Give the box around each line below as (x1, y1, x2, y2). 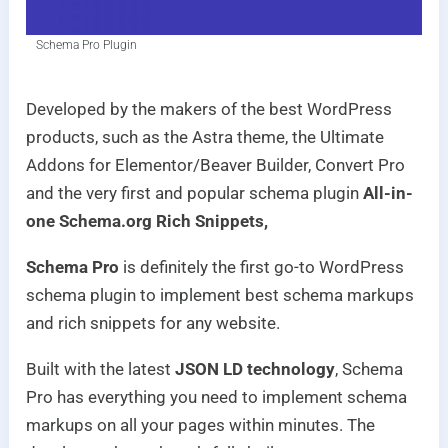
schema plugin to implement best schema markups (26, 284, 415, 305)
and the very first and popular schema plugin (26, 182, 364, 203)
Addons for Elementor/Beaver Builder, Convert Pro (26, 154, 406, 175)
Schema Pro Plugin (36, 37, 138, 52)
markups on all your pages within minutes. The (26, 414, 376, 435)
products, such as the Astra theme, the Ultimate (26, 126, 385, 147)
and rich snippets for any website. (26, 312, 281, 333)
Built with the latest (26, 358, 176, 379)
